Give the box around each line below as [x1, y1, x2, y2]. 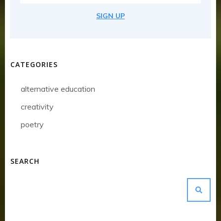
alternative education [21, 83, 95, 94]
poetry [21, 119, 44, 129]
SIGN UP [96, 11, 125, 20]
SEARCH [10, 156, 39, 166]
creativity [21, 101, 54, 111]
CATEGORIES [10, 59, 58, 69]
